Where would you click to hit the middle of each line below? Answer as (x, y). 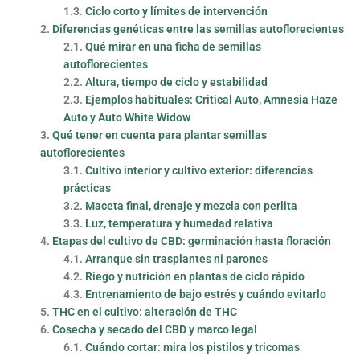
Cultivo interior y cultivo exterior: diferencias (199, 170)
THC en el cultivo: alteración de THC (144, 311)
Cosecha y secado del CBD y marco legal (154, 329)
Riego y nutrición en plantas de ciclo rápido (195, 276)
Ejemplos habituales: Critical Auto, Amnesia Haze (212, 99)
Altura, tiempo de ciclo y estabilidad (177, 82)
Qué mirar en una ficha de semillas (174, 46)
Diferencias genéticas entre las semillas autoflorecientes (198, 29)
